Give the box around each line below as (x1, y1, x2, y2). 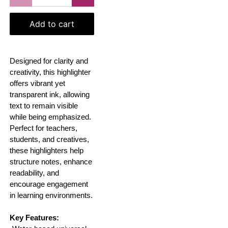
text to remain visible (10, 102, 78, 110)
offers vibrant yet (10, 79, 66, 88)
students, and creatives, (10, 135, 90, 144)
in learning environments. (10, 191, 93, 200)
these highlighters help (10, 147, 84, 155)
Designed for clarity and (10, 57, 89, 66)
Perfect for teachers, (10, 124, 78, 133)
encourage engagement (10, 180, 89, 189)
